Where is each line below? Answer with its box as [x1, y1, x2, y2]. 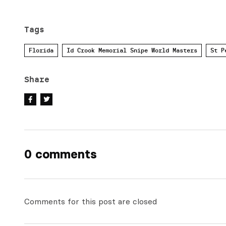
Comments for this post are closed [24, 196, 157, 207]
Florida [29, 46, 53, 54]
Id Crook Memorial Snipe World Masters [67, 46, 197, 54]
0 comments [24, 147, 97, 162]
